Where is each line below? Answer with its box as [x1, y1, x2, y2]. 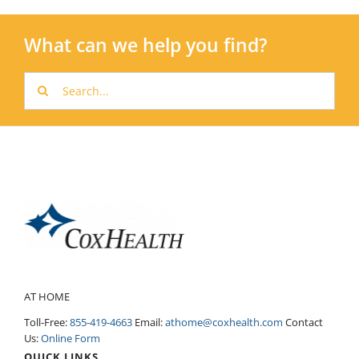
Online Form [41, 331, 100, 346]
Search [23, 71, 60, 87]
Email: [132, 315, 165, 330]
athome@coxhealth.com [165, 315, 283, 330]
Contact [283, 315, 323, 330]
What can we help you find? [24, 32, 267, 58]
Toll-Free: [24, 315, 70, 330]
